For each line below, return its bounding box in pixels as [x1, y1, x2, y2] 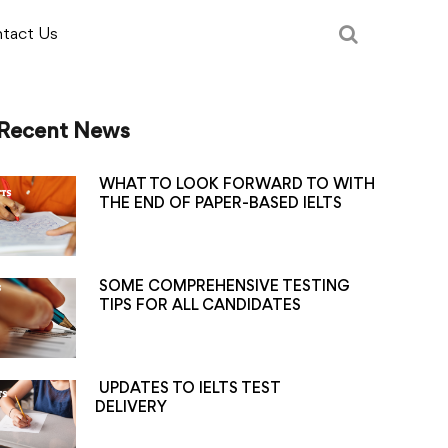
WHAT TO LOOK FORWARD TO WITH [98, 178, 375, 192]
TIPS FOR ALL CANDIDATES [98, 299, 301, 313]
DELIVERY [95, 401, 167, 415]
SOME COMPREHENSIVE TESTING [98, 280, 350, 294]
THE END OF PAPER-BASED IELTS [98, 197, 342, 211]
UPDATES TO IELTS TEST [95, 382, 280, 396]
